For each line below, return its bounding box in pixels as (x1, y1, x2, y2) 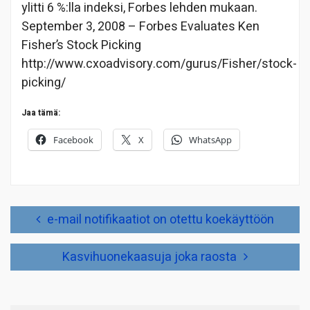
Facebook (53, 133, 93, 146)
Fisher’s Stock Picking (21, 35, 141, 55)
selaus (10, 220, 39, 236)
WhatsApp (189, 133, 232, 146)
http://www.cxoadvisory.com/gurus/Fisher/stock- (21, 54, 297, 73)
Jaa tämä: (21, 106, 60, 119)
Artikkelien (10, 205, 56, 221)
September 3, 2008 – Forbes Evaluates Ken (21, 17, 259, 36)
